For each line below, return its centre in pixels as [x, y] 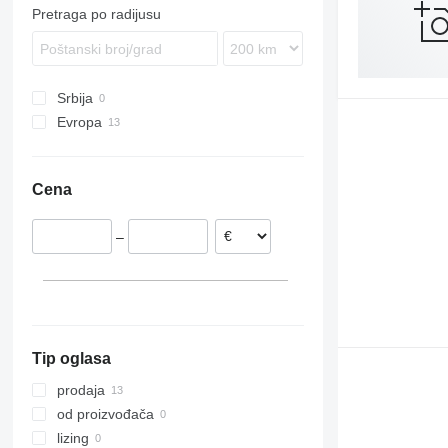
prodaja [80, 390]
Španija [129, 194]
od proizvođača [105, 414]
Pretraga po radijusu [96, 14]
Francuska [139, 146]
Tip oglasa [71, 359]
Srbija [74, 98]
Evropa [79, 122]
